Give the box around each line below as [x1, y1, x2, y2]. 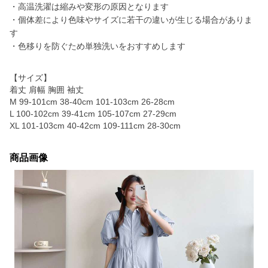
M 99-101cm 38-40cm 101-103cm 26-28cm [10, 97, 175, 106]
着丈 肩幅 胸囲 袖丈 [10, 85, 84, 95]
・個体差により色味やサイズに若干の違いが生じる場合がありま [10, 15, 252, 25]
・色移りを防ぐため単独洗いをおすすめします [10, 41, 185, 51]
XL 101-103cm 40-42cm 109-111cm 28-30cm [10, 121, 181, 130]
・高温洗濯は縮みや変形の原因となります [10, 2, 169, 11]
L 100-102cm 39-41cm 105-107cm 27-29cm [10, 109, 176, 118]
